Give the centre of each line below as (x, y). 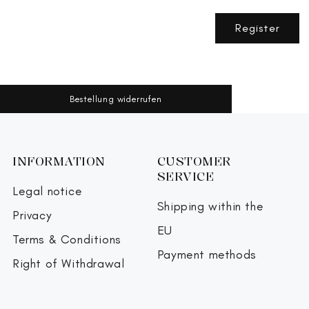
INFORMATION (59, 161)
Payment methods (207, 255)
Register (257, 28)
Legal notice (48, 191)
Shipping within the (210, 207)
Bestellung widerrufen (116, 99)
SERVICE (186, 176)
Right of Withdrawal (69, 264)
